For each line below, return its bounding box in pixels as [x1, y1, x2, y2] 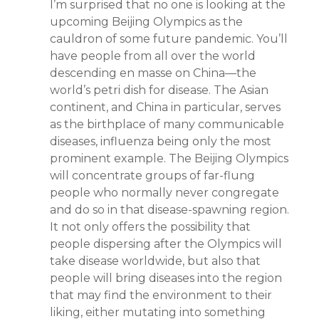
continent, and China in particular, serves [50, 100, 281, 114]
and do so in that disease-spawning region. [50, 203, 289, 216]
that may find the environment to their [50, 288, 272, 302]
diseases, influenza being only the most [50, 135, 271, 148]
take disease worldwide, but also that [50, 254, 261, 268]
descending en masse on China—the [50, 66, 256, 80]
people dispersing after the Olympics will [50, 237, 282, 251]
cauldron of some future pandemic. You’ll [50, 32, 288, 46]
